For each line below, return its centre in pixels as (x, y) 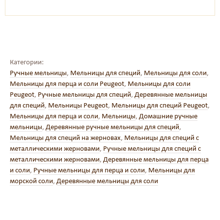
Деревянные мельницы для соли (107, 181)
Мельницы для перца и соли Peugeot (67, 83)
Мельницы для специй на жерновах (65, 137)
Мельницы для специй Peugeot (160, 105)
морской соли (31, 181)
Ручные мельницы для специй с (152, 148)
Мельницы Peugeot (78, 105)
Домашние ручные (168, 116)
